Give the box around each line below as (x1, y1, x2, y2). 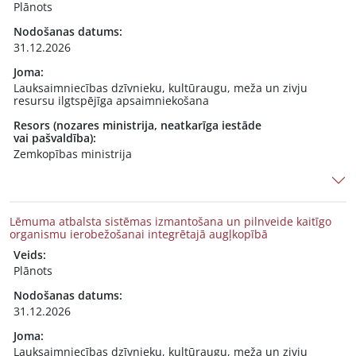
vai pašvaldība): (14, 130, 96, 145)
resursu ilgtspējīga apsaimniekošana (14, 93, 209, 108)
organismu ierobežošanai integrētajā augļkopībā (10, 226, 268, 242)
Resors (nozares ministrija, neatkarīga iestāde (14, 118, 261, 133)
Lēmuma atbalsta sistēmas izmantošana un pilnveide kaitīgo (10, 214, 331, 229)
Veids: (14, 247, 46, 262)
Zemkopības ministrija (14, 146, 132, 161)
